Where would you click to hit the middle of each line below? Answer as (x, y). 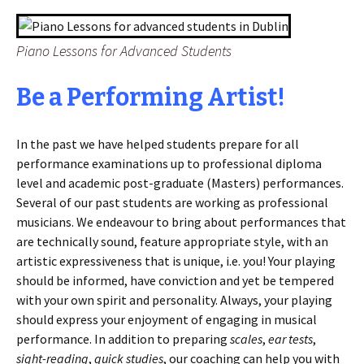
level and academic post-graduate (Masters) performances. (180, 183)
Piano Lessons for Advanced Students (124, 51)
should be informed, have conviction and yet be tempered (175, 280)
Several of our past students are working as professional (172, 202)
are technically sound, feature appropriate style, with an (172, 241)
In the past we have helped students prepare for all (158, 144)
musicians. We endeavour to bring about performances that (181, 222)
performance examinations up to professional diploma (169, 163)
